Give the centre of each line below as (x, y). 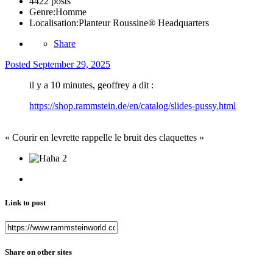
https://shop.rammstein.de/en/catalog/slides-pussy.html (133, 105)
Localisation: (54, 23)
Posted (19, 64)
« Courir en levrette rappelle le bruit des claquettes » (105, 137)
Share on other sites (38, 252)
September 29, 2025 (72, 64)
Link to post (25, 203)
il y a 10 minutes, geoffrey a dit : (91, 85)
